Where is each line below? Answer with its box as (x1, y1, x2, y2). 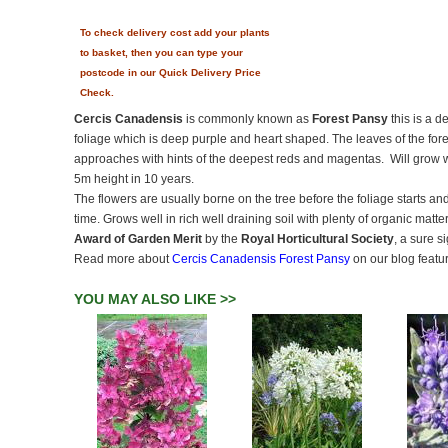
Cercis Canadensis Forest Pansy (172, 252, 350, 266)
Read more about (74, 252, 172, 266)
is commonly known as (183, 112, 312, 126)
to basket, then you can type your (80, 47, 243, 58)
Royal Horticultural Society (241, 232, 394, 246)
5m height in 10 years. (74, 172, 194, 186)
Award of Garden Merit (74, 232, 202, 246)
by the (202, 232, 241, 246)
